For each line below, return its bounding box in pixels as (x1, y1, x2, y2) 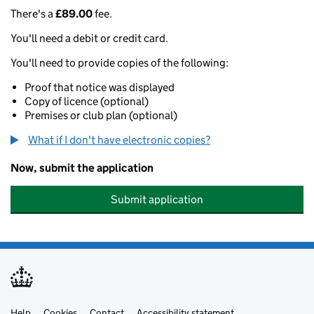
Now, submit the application (11, 161, 153, 175)
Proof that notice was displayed (25, 81, 175, 94)
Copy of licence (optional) (25, 95, 149, 108)
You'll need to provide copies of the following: (11, 56, 228, 69)
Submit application (111, 193, 203, 206)
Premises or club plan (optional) (25, 109, 177, 122)
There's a (11, 7, 55, 20)
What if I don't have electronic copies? (28, 133, 210, 146)
